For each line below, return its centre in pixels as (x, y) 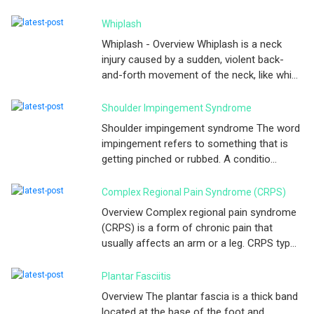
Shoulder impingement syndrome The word (201, 128)
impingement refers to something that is (195, 143)
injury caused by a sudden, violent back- (193, 59)
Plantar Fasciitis (136, 276)
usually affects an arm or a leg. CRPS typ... (199, 243)
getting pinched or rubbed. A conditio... (189, 159)
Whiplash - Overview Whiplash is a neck (192, 44)
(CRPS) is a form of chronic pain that (187, 227)
